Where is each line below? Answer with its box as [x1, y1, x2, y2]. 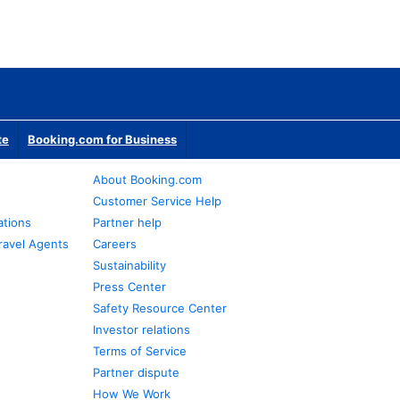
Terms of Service [93, 344, 187, 358]
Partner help [93, 215, 162, 229]
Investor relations [93, 322, 191, 337]
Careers [93, 237, 137, 251]
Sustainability [93, 258, 167, 272]
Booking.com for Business [28, 132, 177, 146]
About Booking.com [93, 172, 203, 187]
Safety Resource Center [93, 301, 228, 315]
